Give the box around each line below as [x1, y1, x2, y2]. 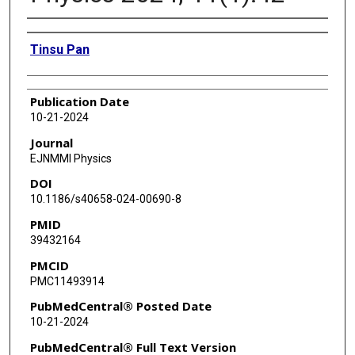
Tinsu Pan [29, 42, 90, 58]
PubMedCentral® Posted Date [29, 298, 212, 315]
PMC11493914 [29, 274, 105, 288]
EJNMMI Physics [29, 151, 112, 165]
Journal [29, 134, 73, 151]
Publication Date [29, 94, 129, 110]
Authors [26, 24, 70, 40]
